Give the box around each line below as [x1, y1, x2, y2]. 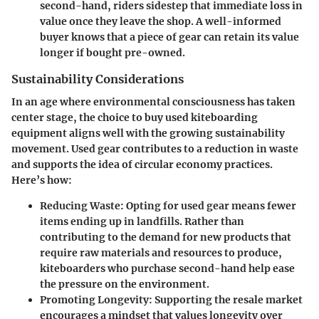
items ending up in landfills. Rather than [40, 215, 244, 229]
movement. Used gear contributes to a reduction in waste [11, 142, 298, 156]
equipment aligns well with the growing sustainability [11, 127, 285, 140]
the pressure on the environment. [40, 278, 209, 291]
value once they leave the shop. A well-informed [40, 15, 281, 28]
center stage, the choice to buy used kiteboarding [11, 111, 258, 125]
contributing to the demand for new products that [40, 231, 291, 244]
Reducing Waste [40, 199, 120, 213]
